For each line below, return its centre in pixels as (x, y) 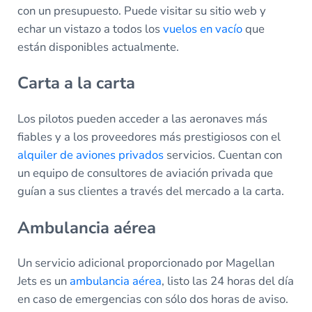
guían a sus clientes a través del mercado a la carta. (152, 191)
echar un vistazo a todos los (90, 29)
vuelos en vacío (202, 29)
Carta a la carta (76, 83)
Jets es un (43, 281)
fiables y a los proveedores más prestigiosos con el (149, 136)
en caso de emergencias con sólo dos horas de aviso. (153, 299)
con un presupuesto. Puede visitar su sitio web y (141, 10)
